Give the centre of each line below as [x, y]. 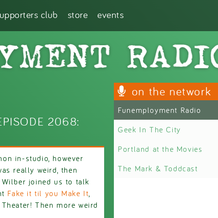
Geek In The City [149, 129]
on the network [172, 91]
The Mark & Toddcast [158, 168]
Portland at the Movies [160, 149]
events [110, 14]
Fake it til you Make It [48, 193]
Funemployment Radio [160, 110]
